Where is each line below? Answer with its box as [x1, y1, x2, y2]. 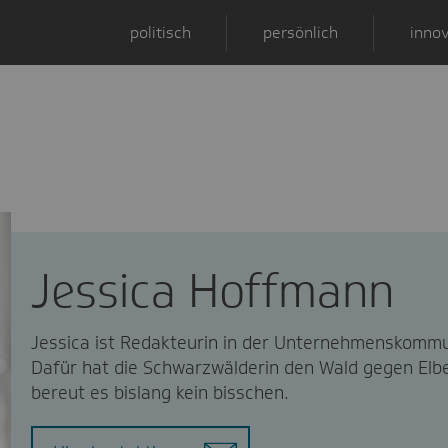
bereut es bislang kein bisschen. [30, 380, 289, 405]
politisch [130, 21, 192, 43]
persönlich [263, 21, 339, 43]
